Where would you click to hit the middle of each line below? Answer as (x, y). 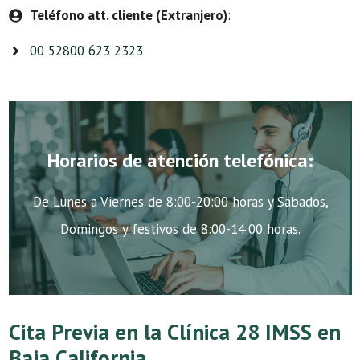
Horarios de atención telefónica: (180, 160)
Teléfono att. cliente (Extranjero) (128, 15)
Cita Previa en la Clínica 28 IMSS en (175, 332)
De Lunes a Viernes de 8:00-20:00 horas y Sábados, (180, 201)
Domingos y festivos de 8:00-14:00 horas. (180, 229)
